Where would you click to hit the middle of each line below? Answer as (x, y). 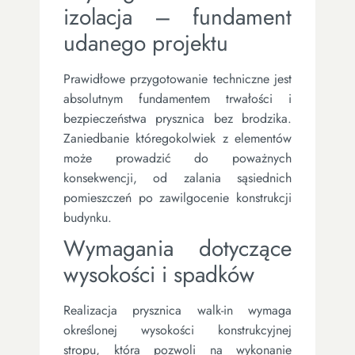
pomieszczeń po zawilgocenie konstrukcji (177, 197)
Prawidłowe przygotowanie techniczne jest (177, 78)
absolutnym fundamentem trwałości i (177, 98)
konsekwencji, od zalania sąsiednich (177, 177)
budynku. (88, 217)
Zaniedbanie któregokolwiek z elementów (177, 138)
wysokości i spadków (159, 274)
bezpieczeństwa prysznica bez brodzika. (177, 118)
